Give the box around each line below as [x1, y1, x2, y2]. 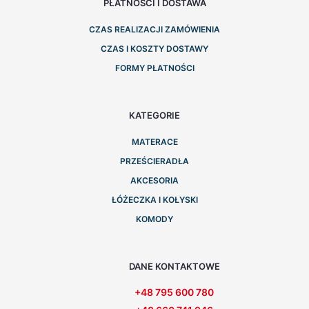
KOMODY [136, 213, 173, 224]
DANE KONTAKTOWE [128, 260, 220, 272]
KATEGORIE [129, 109, 180, 121]
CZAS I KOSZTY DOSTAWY [101, 43, 208, 54]
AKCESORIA [130, 175, 179, 186]
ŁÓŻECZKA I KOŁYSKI [111, 194, 198, 205]
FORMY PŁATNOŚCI [114, 62, 195, 73]
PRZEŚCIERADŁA [120, 155, 189, 166]
